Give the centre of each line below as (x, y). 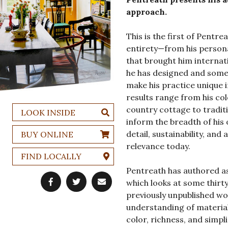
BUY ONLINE (47, 134)
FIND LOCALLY (51, 156)
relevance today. (158, 146)
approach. (146, 12)
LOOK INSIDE (48, 112)
